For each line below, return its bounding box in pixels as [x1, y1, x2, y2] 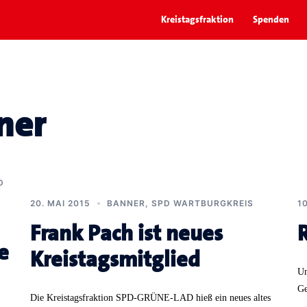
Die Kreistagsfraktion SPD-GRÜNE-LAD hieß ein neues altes [30, 292, 271, 303]
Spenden [253, 13, 289, 26]
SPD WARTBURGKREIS [151, 197, 254, 208]
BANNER [107, 197, 145, 208]
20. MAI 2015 [30, 197, 90, 208]
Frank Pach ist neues [30, 219, 223, 247]
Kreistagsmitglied [30, 245, 200, 273]
